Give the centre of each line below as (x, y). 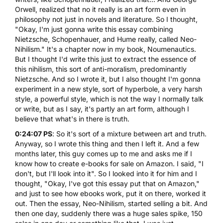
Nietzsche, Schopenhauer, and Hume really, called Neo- (106, 39)
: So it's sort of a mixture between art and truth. (129, 133)
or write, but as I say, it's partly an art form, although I (102, 109)
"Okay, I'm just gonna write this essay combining (94, 29)
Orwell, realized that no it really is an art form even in (100, 9)
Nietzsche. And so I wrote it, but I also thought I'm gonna (108, 79)
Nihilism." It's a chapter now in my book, (81, 49)
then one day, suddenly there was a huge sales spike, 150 (109, 213)
